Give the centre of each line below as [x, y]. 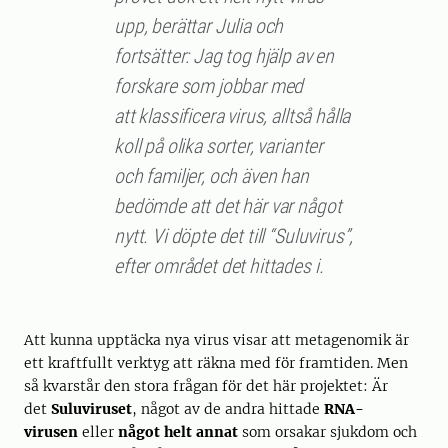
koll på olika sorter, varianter [219, 146]
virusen [51, 432]
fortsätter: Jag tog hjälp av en [224, 56]
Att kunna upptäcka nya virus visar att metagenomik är [216, 340]
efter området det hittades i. [219, 266]
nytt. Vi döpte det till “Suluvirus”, [234, 236]
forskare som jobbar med [209, 86]
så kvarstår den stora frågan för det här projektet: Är [206, 386]
